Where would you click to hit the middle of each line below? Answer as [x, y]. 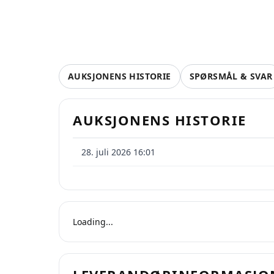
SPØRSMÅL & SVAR [231, 76]
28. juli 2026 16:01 [118, 152]
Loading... [93, 222]
